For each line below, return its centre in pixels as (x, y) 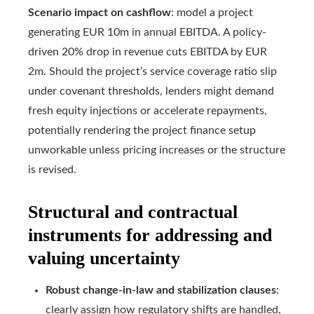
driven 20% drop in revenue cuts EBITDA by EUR (148, 52)
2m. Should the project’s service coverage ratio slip (152, 72)
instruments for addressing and (150, 235)
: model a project (212, 13)
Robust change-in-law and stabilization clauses (161, 291)
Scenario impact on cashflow (100, 13)
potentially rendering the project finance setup (142, 131)
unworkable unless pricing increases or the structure (157, 150)
